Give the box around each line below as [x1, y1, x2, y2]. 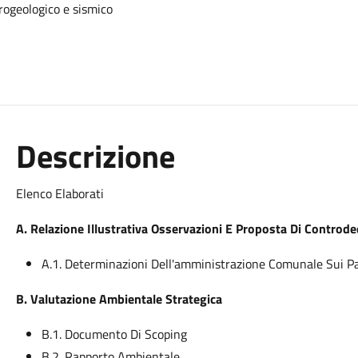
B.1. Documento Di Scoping [41, 324, 187, 344]
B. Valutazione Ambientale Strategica [15, 289, 222, 308]
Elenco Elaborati [15, 184, 104, 203]
